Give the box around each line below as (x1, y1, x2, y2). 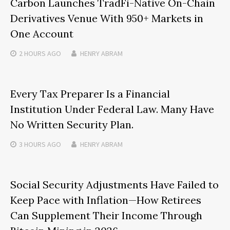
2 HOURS (19, 49, 46, 59)
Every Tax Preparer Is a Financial (10, 87, 170, 101)
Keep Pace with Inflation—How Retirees (10, 194, 201, 207)
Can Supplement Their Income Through (10, 209, 202, 222)
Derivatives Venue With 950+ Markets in (10, 12, 203, 25)
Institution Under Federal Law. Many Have (10, 103, 214, 116)
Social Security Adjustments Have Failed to (10, 178, 219, 191)
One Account (10, 27, 73, 41)
